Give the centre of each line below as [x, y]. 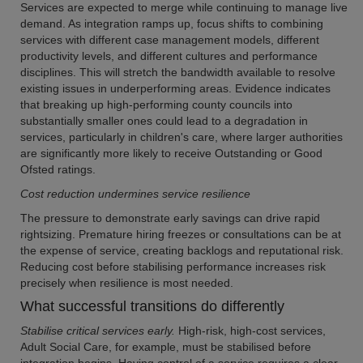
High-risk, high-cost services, [250, 331]
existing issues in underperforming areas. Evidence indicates [175, 88]
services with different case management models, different [170, 40]
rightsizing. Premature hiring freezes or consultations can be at [181, 234]
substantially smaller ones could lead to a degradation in [164, 121]
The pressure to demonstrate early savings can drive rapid [170, 218]
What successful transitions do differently [152, 306]
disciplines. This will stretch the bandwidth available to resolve [178, 72]
